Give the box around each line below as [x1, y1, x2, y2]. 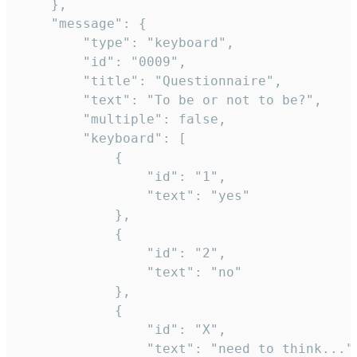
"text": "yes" [19, 188, 147, 204]
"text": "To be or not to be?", [19, 92, 83, 108]
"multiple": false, [19, 112, 83, 127]
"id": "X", [19, 322, 147, 338]
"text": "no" [19, 265, 147, 280]
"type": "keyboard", [19, 35, 83, 51]
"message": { [19, 16, 51, 32]
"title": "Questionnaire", [19, 73, 83, 89]
